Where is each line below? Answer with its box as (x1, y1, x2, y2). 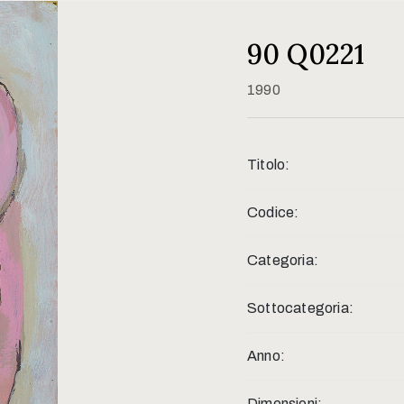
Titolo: (247, 156, 290, 172)
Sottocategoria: (247, 299, 353, 316)
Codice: (247, 204, 299, 220)
